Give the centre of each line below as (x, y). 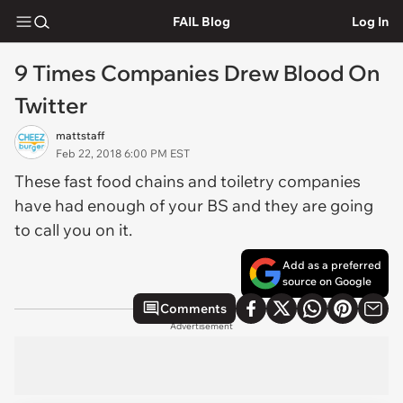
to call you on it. (73, 230)
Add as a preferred (332, 265)
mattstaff (80, 135)
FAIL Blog (201, 21)
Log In (370, 21)
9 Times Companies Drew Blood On (197, 73)
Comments (193, 309)
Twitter (51, 105)
